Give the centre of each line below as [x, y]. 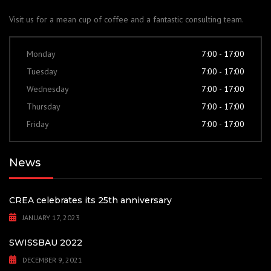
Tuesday [42, 71]
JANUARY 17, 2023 [51, 217]
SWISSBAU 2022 [46, 243]
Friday [38, 124]
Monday [41, 54]
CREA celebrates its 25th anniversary [90, 200]
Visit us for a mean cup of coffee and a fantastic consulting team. [126, 19]
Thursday [44, 106]
